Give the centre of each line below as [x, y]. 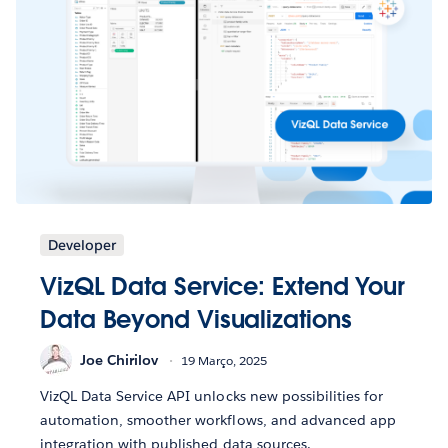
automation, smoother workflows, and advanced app [218, 420]
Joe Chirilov [119, 359]
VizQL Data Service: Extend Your [223, 287]
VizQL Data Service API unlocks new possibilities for [211, 396]
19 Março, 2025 [224, 360]
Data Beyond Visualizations [196, 320]
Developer [82, 245]
